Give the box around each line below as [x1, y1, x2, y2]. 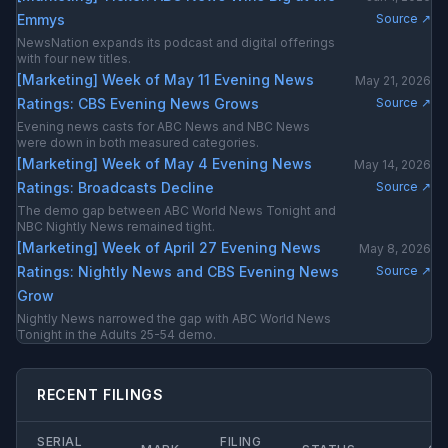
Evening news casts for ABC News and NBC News [17, 119, 310, 134]
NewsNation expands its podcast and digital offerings [17, 35, 335, 50]
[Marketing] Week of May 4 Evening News [17, 155, 312, 172]
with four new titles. [17, 51, 131, 66]
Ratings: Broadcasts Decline [17, 179, 214, 196]
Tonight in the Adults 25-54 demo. [17, 327, 216, 342]
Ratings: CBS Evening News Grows [17, 95, 259, 112]
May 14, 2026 [354, 157, 431, 172]
